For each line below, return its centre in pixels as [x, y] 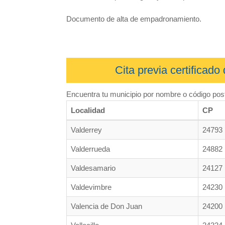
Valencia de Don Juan [106, 206]
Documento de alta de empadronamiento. [134, 19]
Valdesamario [93, 168]
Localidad [88, 110]
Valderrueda [90, 149]
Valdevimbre [91, 187]
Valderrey [86, 130]
